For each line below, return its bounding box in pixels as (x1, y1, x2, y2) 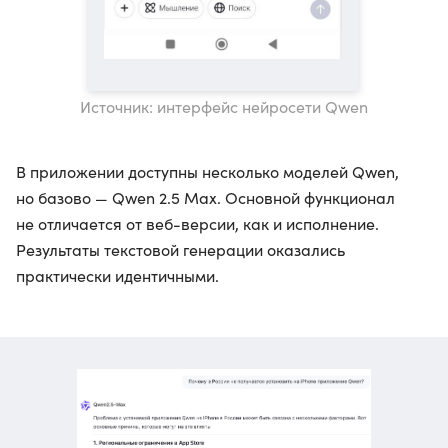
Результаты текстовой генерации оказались (16, 239, 345, 260)
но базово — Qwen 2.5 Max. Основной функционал (16, 187, 395, 208)
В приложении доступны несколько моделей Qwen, (16, 161, 399, 182)
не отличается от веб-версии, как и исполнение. (16, 213, 379, 234)
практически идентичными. (16, 265, 219, 286)
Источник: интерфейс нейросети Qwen (79, 96, 368, 117)
